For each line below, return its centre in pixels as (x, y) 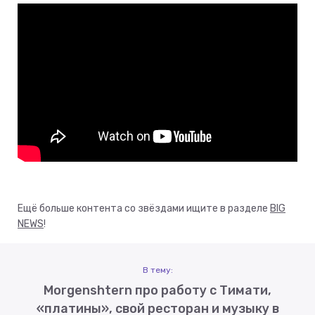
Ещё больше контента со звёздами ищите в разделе (144, 208)
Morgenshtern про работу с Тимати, (157, 290)
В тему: (157, 270)
